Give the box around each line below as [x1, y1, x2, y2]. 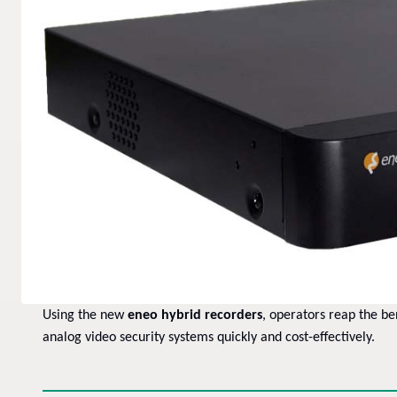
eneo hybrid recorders [128, 307, 262, 323]
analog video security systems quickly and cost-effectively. [43, 330, 375, 345]
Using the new [43, 307, 128, 323]
